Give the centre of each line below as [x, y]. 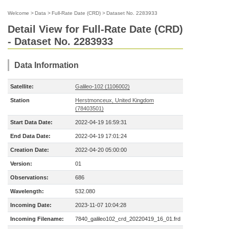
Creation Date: [30, 150]
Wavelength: [27, 191]
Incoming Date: [31, 205]
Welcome [18, 13]
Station [20, 100]
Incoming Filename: [37, 219]
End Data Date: [30, 136]
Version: [21, 164]
